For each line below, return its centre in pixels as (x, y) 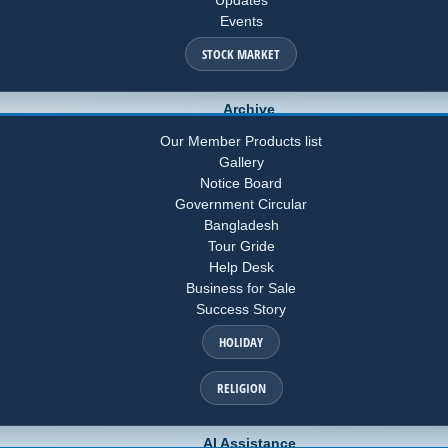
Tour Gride (241, 245)
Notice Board (241, 182)
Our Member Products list (241, 140)
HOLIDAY (241, 341)
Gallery (241, 161)
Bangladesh (241, 224)
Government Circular (241, 203)
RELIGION (241, 387)
